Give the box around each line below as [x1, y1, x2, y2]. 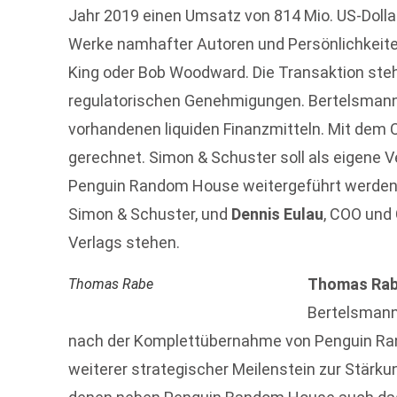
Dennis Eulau [231, 205, 324, 224]
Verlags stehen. [68, 233, 181, 253]
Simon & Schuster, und [68, 205, 232, 224]
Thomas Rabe [68, 275, 154, 292]
